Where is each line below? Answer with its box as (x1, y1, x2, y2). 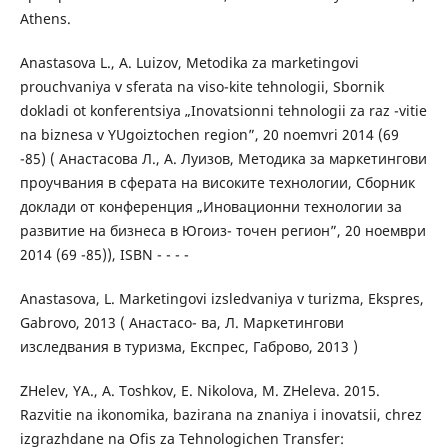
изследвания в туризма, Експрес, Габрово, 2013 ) (19, 337, 358, 357)
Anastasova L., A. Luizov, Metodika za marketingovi (19, 53, 359, 73)
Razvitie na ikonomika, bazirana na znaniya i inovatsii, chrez (19, 405, 422, 425)
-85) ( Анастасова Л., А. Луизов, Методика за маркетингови (19, 149, 427, 169)
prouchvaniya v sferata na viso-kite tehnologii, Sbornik (19, 77, 384, 97)
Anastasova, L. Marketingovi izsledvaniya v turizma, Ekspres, (19, 289, 424, 309)
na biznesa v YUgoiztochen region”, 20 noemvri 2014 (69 (19, 125, 399, 145)
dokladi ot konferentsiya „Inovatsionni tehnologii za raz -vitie (19, 101, 427, 121)
